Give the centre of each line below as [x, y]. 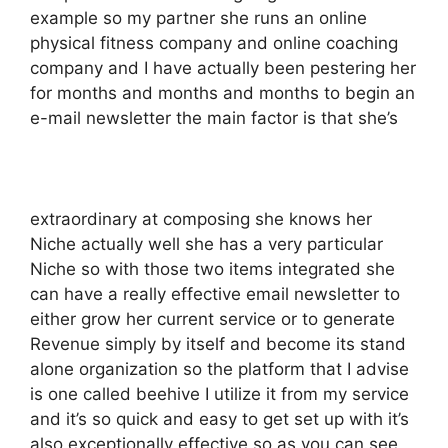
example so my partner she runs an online [198, 18]
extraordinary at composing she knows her [201, 219]
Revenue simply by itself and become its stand [218, 344]
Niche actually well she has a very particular [206, 244]
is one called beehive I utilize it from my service [219, 394]
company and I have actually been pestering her [223, 68]
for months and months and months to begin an [222, 93]
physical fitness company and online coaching [214, 43]
